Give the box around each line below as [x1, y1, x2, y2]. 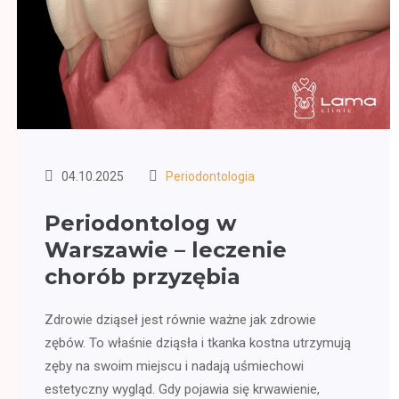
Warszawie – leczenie [45, 237, 287, 264]
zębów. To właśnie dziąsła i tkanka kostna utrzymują [45, 335, 351, 352]
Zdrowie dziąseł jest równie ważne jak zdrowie [45, 312, 316, 329]
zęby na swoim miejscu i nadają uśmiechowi [45, 358, 304, 375]
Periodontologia [166, 169, 255, 184]
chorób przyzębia [45, 264, 240, 290]
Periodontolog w [45, 210, 236, 237]
